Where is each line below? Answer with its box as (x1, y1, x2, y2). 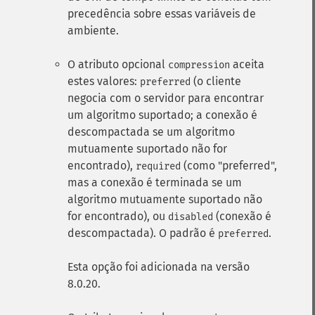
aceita (230, 58, 264, 71)
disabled (168, 211, 213, 223)
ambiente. (67, 24, 119, 37)
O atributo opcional (67, 58, 168, 71)
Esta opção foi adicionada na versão (67, 260, 250, 274)
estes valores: (67, 75, 140, 88)
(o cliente (191, 75, 241, 88)
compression (168, 59, 230, 71)
